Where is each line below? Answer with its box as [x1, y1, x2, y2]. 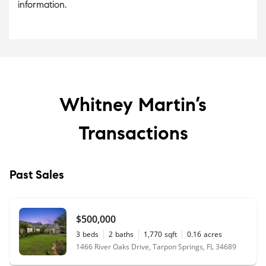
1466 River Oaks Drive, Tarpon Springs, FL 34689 [76, 241, 236, 252]
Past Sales [9, 167, 64, 182]
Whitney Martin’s [59, 92, 207, 116]
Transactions [78, 121, 188, 145]
